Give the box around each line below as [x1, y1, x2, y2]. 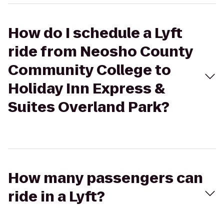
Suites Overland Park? [8, 97, 169, 117]
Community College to [8, 60, 171, 80]
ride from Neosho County [8, 42, 193, 61]
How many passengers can [8, 168, 203, 188]
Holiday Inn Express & [8, 79, 165, 98]
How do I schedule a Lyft [8, 23, 182, 43]
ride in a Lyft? [8, 187, 105, 206]
